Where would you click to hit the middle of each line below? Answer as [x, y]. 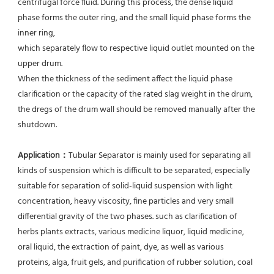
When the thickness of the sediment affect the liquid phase [125, 80]
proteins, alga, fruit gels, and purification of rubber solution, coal [135, 263]
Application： [43, 156]
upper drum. [40, 64]
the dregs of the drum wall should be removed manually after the [136, 110]
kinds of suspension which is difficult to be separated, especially [134, 171]
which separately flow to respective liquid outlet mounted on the [136, 49]
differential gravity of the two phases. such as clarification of [128, 217]
